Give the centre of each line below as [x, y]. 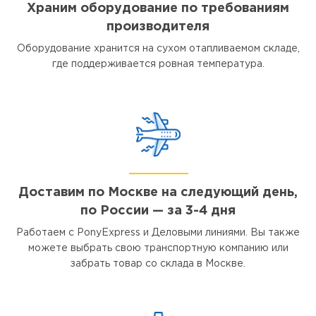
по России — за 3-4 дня [158, 211]
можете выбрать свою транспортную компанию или [158, 249]
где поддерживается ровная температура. [158, 65]
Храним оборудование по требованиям [158, 9]
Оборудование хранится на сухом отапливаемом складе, [158, 49]
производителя [158, 27]
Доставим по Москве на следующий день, [158, 193]
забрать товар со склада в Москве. [158, 264]
